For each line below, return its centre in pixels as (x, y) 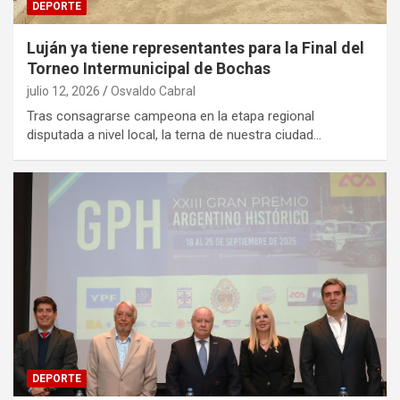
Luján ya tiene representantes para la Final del (196, 47)
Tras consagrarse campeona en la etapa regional (171, 116)
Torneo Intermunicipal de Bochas (149, 68)
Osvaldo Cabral (153, 91)
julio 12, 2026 (63, 91)
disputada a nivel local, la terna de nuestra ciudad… (174, 134)
